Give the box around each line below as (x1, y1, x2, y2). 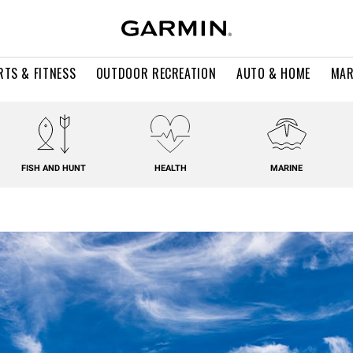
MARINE (270, 163, 303, 173)
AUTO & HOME (236, 64, 310, 83)
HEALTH (154, 163, 187, 173)
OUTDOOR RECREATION (95, 64, 217, 83)
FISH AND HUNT (21, 163, 87, 173)
